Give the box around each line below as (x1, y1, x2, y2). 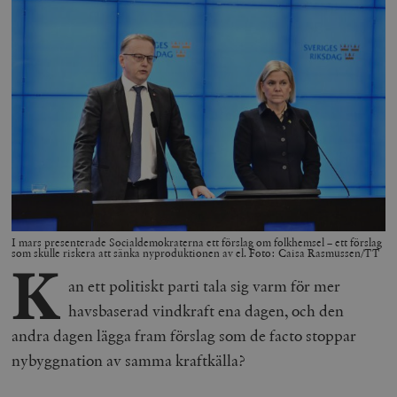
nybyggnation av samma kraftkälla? (12, 350, 246, 371)
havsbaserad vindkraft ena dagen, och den (67, 300, 344, 322)
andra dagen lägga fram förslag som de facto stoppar (12, 325, 357, 346)
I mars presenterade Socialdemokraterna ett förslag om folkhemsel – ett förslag (12, 235, 383, 250)
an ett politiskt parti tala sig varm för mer (67, 276, 340, 297)
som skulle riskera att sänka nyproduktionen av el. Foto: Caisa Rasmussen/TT (12, 245, 380, 261)
